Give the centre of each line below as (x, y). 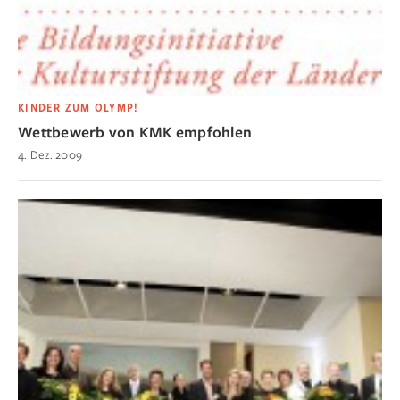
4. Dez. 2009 (50, 154)
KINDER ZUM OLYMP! (79, 108)
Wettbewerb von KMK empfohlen (135, 131)
